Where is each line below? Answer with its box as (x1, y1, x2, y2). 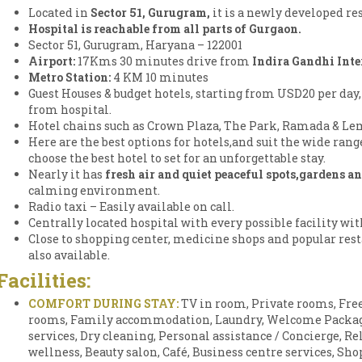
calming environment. (28, 183, 160, 198)
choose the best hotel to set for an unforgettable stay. (28, 150, 326, 166)
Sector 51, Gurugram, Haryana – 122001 (28, 37, 242, 53)
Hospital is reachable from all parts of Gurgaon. (28, 21, 301, 36)
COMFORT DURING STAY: (28, 296, 181, 311)
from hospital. (28, 102, 112, 117)
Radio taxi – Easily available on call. (28, 199, 234, 214)
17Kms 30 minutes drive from (78, 53, 252, 69)
